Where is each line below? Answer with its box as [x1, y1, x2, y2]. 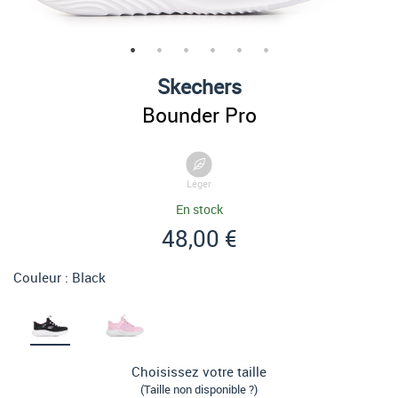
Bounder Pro [141, 100, 257, 129]
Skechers [156, 72, 242, 100]
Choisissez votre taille [131, 362, 267, 380]
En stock [175, 201, 223, 218]
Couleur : [13, 268, 72, 286]
